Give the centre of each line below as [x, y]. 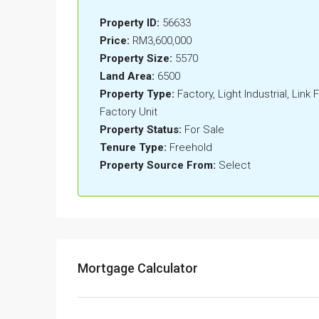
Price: [115, 41]
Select [235, 166]
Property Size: [136, 59]
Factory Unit [129, 112]
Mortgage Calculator [138, 268]
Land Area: [127, 77]
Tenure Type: [133, 148]
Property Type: [137, 94]
